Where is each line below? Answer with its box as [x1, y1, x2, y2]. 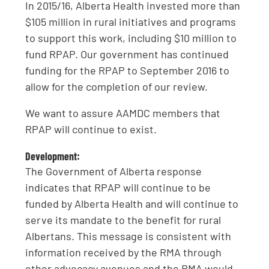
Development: [25, 149, 80, 163]
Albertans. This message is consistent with [25, 229, 232, 243]
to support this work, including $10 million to [25, 31, 237, 45]
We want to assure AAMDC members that [25, 106, 221, 119]
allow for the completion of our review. [25, 80, 208, 94]
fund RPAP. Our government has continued [25, 47, 229, 61]
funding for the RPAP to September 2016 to [25, 64, 230, 77]
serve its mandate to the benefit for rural [25, 213, 222, 226]
